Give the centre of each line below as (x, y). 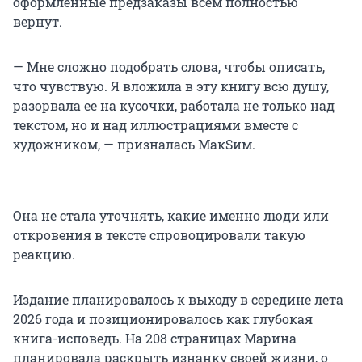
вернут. (38, 22)
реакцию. (44, 255)
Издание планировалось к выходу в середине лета (178, 300)
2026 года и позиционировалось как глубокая (163, 319)
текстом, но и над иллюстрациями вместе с (156, 125)
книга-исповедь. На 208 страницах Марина (155, 339)
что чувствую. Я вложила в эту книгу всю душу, (171, 86)
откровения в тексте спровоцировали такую (159, 235)
